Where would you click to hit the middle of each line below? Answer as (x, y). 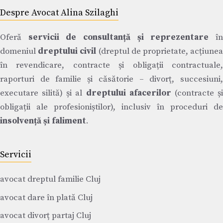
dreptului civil (67, 52)
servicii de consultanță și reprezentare (118, 38)
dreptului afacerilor (128, 93)
